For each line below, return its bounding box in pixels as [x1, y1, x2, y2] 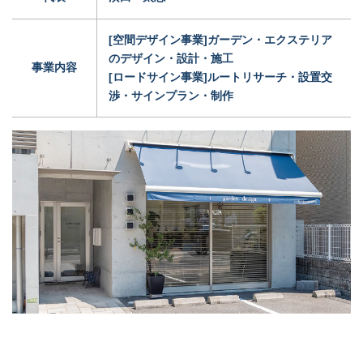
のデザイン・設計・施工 [109, 51, 233, 65]
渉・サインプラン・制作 [109, 88, 233, 102]
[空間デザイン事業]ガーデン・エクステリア [109, 32, 332, 46]
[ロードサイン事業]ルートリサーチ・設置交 [109, 70, 332, 83]
